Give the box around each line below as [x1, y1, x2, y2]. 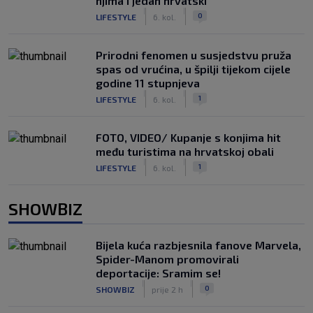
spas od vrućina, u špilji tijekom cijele [96, 62, 291, 75]
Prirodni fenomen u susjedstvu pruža [96, 48, 291, 61]
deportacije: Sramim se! [96, 266, 221, 279]
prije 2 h [152, 284, 183, 294]
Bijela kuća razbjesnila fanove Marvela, [96, 238, 301, 252]
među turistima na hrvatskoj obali [96, 145, 274, 158]
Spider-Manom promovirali [96, 252, 239, 265]
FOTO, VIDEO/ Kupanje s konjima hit [96, 131, 281, 144]
